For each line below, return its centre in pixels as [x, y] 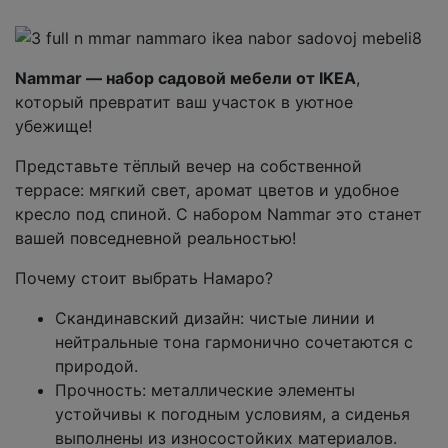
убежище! [53, 125]
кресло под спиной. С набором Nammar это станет [218, 213]
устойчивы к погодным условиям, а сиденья [232, 413]
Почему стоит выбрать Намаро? [144, 277]
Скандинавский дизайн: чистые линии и [215, 317]
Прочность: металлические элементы [205, 389]
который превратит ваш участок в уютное [184, 101]
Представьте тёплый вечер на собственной [188, 165]
